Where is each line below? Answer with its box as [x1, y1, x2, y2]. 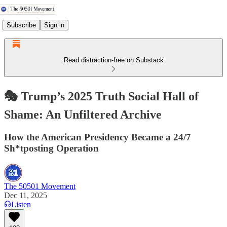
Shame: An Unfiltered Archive [4, 107, 162, 121]
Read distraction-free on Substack [63, 56, 164, 64]
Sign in [44, 21, 64, 29]
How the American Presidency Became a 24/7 [4, 131, 191, 142]
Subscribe [7, 21, 36, 29]
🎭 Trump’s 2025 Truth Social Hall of [4, 89, 199, 103]
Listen [11, 200, 31, 209]
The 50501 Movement [4, 181, 75, 191]
